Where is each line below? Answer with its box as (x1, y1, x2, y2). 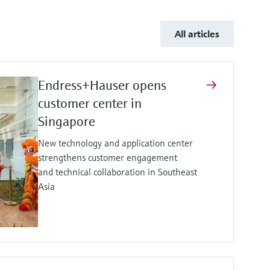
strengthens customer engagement (38, 151, 177, 163)
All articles (175, 27, 219, 40)
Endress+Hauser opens (38, 77, 166, 93)
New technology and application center (38, 136, 193, 149)
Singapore (38, 113, 98, 130)
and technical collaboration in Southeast (38, 165, 197, 178)
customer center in (38, 95, 142, 111)
